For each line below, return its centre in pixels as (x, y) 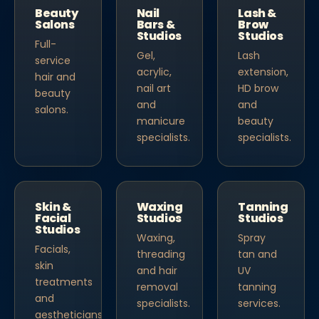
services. (260, 303)
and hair (157, 271)
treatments (64, 282)
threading (161, 254)
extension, (263, 72)
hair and (55, 77)
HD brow (258, 88)
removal (157, 287)
